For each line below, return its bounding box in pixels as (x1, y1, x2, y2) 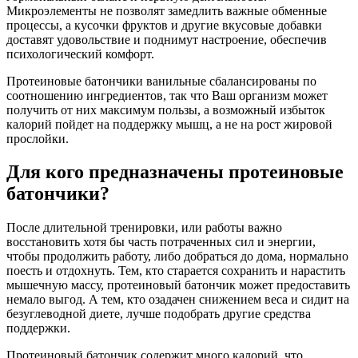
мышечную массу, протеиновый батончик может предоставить (6, 278, 350, 292)
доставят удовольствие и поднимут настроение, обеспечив (6, 32, 327, 46)
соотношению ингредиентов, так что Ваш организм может (6, 88, 328, 102)
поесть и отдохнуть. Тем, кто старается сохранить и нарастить (6, 264, 345, 278)
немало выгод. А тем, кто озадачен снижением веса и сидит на (6, 292, 349, 307)
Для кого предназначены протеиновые (6, 161, 344, 183)
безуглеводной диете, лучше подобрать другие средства (6, 307, 311, 321)
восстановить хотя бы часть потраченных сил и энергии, (6, 235, 316, 249)
